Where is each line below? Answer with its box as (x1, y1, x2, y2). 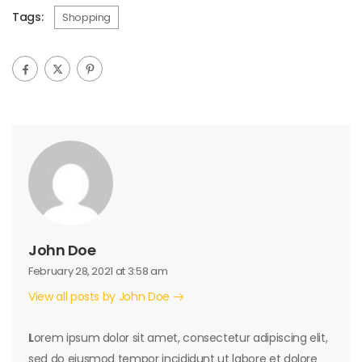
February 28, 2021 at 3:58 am (28, 263, 168, 280)
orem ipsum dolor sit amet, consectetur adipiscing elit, (33, 330, 328, 347)
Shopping (61, 10, 112, 26)
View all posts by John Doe (28, 288, 173, 305)
